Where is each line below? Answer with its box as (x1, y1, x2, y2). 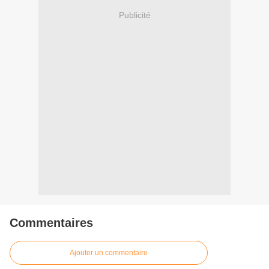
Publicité (118, 10, 151, 20)
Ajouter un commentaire (70, 249, 148, 257)
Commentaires (10, 216, 93, 229)
